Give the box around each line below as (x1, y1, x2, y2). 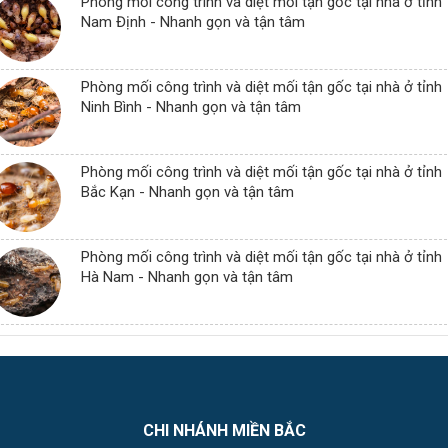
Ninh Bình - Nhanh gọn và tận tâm (81, 98, 301, 116)
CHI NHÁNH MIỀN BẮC (142, 421, 306, 440)
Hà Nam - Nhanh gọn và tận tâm (81, 268, 293, 286)
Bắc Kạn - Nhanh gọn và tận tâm (81, 183, 294, 201)
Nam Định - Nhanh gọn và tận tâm (81, 13, 305, 31)
